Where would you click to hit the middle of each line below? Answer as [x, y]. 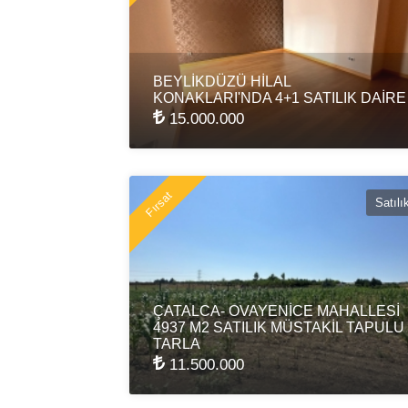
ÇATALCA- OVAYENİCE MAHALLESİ [276, 311]
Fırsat [159, 204]
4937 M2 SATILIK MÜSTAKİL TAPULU [279, 327]
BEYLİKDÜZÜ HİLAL [222, 81]
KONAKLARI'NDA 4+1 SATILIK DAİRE [280, 97]
